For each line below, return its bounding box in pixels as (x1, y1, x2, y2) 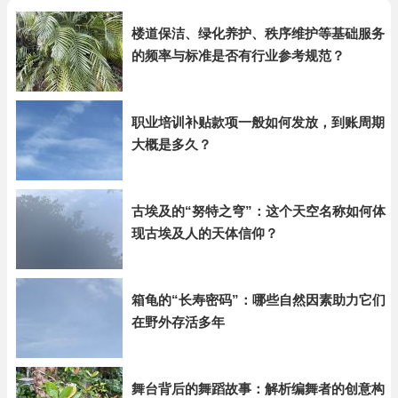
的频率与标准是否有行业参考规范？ (131, 48, 345, 63)
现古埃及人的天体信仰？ (131, 226, 278, 241)
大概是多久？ (131, 137, 211, 152)
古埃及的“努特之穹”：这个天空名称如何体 (131, 203, 386, 219)
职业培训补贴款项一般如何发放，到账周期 (131, 115, 385, 130)
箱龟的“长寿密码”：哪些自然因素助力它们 (131, 292, 386, 307)
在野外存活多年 (131, 314, 225, 330)
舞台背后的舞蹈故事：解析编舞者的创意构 (131, 381, 385, 396)
